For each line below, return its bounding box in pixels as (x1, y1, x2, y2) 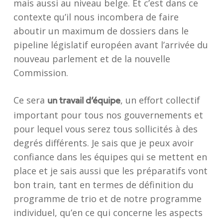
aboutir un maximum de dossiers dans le (13, 25, 189, 37)
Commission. (13, 67, 68, 79)
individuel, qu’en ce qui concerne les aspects (13, 207, 203, 219)
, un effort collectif (120, 94, 200, 106)
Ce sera (13, 94, 47, 106)
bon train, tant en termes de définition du (13, 179, 194, 191)
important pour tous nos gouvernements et (13, 109, 203, 121)
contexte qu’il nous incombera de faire (13, 11, 179, 23)
